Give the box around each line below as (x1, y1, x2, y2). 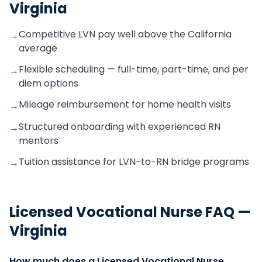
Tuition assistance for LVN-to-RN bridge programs (19, 155, 249, 168)
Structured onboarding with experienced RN (19, 120, 220, 133)
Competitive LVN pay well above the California (19, 27, 232, 41)
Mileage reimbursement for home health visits (19, 98, 231, 111)
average (19, 42, 57, 55)
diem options (19, 77, 78, 90)
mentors (19, 134, 58, 147)
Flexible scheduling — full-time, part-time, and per (19, 63, 249, 76)
